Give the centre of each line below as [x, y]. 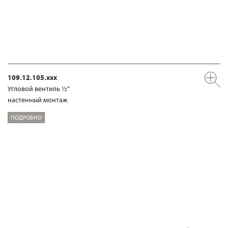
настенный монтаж [37, 99]
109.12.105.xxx [32, 77]
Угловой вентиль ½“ [39, 88]
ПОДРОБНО [26, 117]
